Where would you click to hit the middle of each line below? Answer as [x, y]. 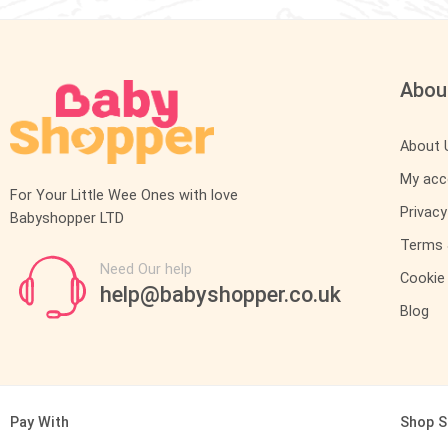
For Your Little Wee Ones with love [124, 195]
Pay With [39, 422]
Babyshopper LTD [67, 218]
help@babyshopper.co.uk [220, 294]
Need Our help [146, 269]
